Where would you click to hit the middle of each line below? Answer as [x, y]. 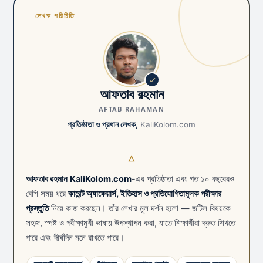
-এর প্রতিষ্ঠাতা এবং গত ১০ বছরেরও [183, 179]
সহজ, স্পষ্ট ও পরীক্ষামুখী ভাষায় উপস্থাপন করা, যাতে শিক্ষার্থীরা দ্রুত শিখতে [130, 223]
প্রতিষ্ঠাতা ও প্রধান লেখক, [103, 124]
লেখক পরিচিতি [55, 16]
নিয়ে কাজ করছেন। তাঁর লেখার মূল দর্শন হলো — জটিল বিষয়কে [139, 209]
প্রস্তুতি [37, 209]
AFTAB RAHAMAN [131, 109]
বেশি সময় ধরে [47, 194]
